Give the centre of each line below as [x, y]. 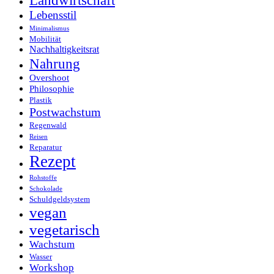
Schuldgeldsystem [60, 199]
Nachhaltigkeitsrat [64, 49]
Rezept [53, 161]
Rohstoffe [43, 177]
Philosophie [52, 88]
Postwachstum [65, 112]
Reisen [39, 136]
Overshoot [49, 77]
